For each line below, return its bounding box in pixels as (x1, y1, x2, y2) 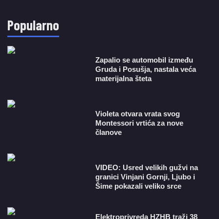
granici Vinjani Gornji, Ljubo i (95, 173, 196, 181)
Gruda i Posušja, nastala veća (95, 65, 197, 73)
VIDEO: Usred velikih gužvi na (95, 163, 198, 172)
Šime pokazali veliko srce (95, 182, 182, 190)
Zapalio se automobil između (95, 56, 194, 64)
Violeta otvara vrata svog (95, 109, 180, 118)
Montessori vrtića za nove (95, 119, 184, 127)
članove (95, 128, 122, 136)
